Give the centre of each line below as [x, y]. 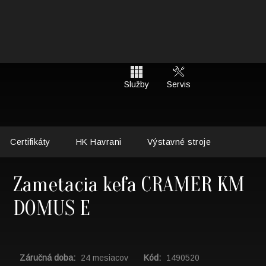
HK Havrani [99, 142]
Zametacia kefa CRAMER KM [129, 185]
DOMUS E [52, 208]
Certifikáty [30, 142]
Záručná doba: [47, 257]
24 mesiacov [104, 257]
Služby [137, 84]
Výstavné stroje [179, 142]
